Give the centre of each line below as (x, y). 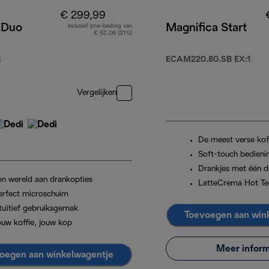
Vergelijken (97, 93)
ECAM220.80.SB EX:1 (208, 60)
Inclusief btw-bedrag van (100, 26)
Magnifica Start (206, 29)
